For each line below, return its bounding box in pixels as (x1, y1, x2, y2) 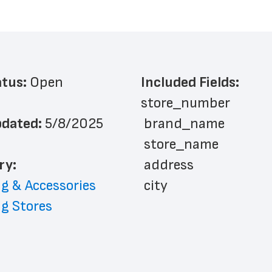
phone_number (144, 239, 240, 256)
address (144, 156, 194, 174)
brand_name (144, 115, 225, 132)
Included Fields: (141, 73, 239, 91)
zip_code (144, 218, 199, 236)
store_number (141, 94, 230, 112)
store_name (144, 135, 219, 153)
